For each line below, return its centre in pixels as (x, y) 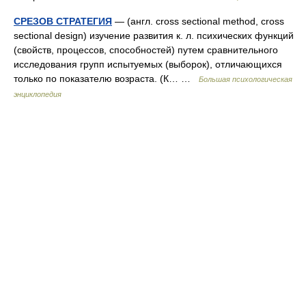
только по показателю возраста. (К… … (106, 79)
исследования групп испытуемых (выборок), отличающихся (148, 64)
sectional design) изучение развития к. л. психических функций (154, 36)
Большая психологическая (246, 79)
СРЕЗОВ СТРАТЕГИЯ (63, 21)
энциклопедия (38, 94)
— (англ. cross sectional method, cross (198, 21)
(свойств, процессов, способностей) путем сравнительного (146, 50)
